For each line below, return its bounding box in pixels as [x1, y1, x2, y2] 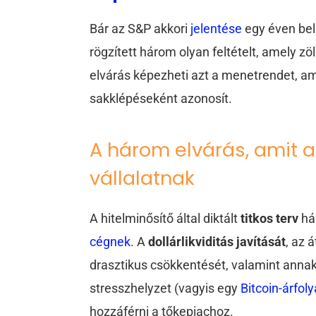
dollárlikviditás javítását [148, 234, 286, 250]
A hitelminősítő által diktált [90, 211, 241, 226]
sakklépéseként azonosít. [90, 91, 233, 107]
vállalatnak [90, 164, 195, 191]
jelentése [190, 21, 245, 37]
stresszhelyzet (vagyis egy [90, 281, 241, 296]
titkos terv [241, 211, 299, 226]
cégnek [90, 234, 131, 250]
